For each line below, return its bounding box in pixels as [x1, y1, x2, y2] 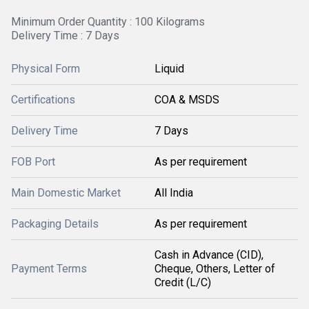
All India [154, 186, 193, 199]
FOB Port [11, 155, 55, 168]
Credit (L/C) [154, 276, 211, 289]
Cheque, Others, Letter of [154, 262, 275, 275]
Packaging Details [11, 217, 99, 230]
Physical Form [11, 62, 80, 75]
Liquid [154, 62, 184, 75]
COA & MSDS [154, 93, 219, 106]
